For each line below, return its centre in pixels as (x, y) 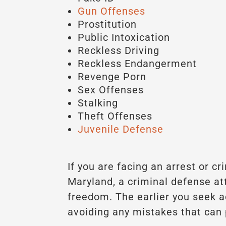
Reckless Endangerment (137, 63)
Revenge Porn (112, 76)
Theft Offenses (115, 116)
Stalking (98, 103)
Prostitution (107, 24)
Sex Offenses (111, 90)
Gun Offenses (112, 11)
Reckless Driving (119, 50)
